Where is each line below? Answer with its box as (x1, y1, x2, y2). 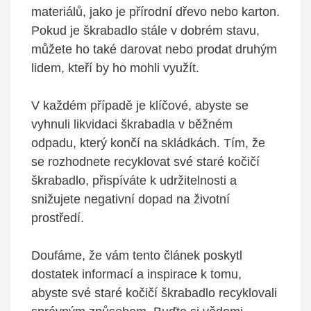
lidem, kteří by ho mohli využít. (31, 61, 199, 76)
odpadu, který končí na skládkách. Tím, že (31, 136, 265, 151)
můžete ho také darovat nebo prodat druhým (31, 42, 277, 57)
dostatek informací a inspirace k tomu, (31, 267, 242, 282)
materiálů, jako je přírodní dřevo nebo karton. (31, 5, 280, 19)
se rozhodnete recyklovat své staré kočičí (31, 155, 260, 169)
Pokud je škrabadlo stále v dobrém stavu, (31, 24, 260, 38)
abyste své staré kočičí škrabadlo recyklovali (31, 286, 277, 301)
